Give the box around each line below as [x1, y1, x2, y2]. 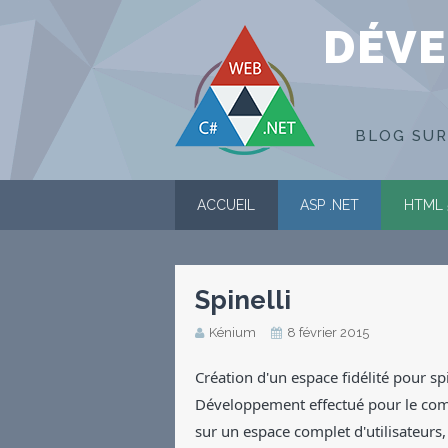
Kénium [209, 325, 256, 340]
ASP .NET [300, 197, 359, 213]
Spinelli [195, 285, 291, 315]
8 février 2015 [287, 325, 369, 340]
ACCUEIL [197, 197, 256, 213]
